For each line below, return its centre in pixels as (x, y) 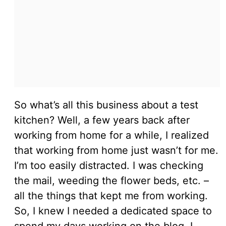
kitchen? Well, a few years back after (102, 120)
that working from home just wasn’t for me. (116, 150)
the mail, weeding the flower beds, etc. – (111, 180)
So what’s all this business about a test (106, 105)
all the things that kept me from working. (111, 195)
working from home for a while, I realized (111, 135)
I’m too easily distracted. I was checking (109, 165)
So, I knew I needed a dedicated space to (113, 211)
